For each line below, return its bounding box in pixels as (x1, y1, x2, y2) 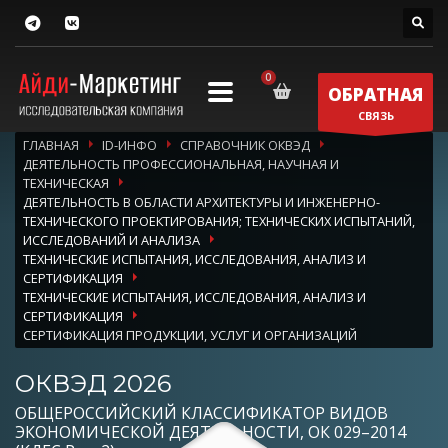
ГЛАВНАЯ (23, 135, 79, 154)
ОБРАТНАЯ (328, 82, 423, 106)
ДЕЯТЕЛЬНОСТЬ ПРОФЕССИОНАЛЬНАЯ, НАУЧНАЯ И (23, 154, 339, 173)
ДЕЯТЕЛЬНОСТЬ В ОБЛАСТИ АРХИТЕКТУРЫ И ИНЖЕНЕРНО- (23, 192, 380, 211)
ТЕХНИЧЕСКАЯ (23, 173, 109, 192)
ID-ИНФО (102, 135, 157, 154)
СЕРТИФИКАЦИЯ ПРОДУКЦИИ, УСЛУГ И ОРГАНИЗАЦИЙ (23, 325, 357, 344)
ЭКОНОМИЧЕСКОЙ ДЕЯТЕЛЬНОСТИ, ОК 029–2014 (15, 420, 406, 443)
